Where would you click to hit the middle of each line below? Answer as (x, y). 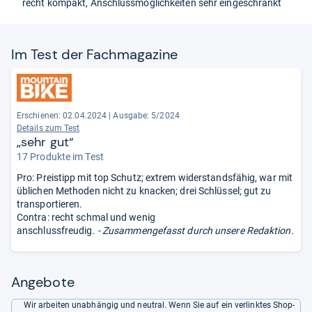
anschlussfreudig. (56, 230)
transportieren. (50, 204)
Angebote (43, 282)
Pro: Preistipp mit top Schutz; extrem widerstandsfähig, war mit (155, 177)
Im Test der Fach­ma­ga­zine (95, 54)
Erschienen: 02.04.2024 (62, 115)
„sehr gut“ (45, 142)
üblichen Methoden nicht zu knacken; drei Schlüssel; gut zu (144, 190)
